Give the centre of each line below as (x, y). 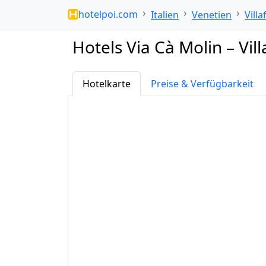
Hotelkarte (107, 84)
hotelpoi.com (108, 14)
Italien (165, 15)
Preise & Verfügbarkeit (202, 84)
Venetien (212, 15)
